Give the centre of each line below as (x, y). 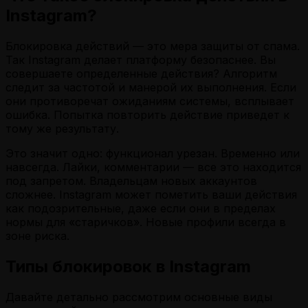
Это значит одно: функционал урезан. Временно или (153, 153)
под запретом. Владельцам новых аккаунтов (131, 180)
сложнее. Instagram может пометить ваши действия (151, 194)
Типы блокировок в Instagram (128, 266)
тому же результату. (62, 128)
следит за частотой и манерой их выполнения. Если (151, 87)
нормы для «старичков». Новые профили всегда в (146, 222)
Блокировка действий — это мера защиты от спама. (153, 46)
